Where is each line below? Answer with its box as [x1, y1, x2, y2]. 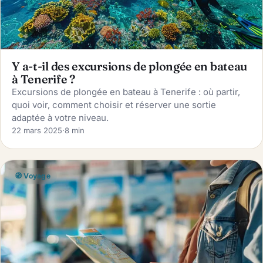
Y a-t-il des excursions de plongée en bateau [12, 59, 248, 73]
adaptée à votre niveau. [12, 112, 109, 123]
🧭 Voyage [14, 171, 50, 181]
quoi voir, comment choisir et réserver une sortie [12, 99, 217, 110]
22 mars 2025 [12, 125, 63, 135]
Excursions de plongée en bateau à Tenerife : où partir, [12, 86, 241, 97]
